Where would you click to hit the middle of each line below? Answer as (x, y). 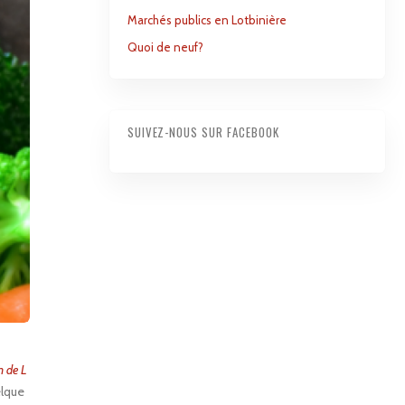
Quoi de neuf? (165, 47)
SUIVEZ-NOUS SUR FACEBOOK (203, 132)
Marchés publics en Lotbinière (207, 20)
